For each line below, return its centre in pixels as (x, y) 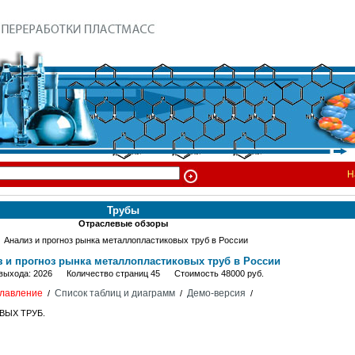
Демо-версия (216, 293)
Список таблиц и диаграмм (115, 293)
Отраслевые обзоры (123, 223)
